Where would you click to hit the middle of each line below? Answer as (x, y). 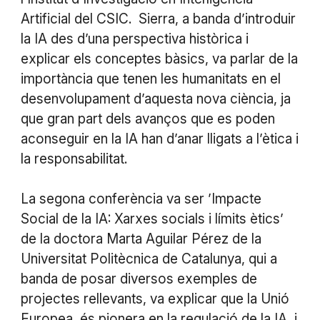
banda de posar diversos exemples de (139, 279)
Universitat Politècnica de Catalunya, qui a (149, 259)
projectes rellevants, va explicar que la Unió (155, 299)
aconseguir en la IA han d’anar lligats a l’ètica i (159, 139)
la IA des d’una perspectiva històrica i (134, 39)
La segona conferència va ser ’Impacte (141, 199)
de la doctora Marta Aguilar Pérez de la (141, 239)
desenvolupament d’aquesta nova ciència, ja (155, 99)
